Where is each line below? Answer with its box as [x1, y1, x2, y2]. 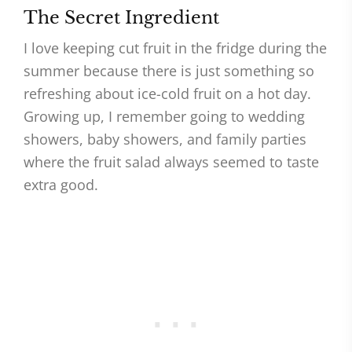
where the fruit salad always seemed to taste [24, 152, 319, 171]
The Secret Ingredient [24, 7, 219, 28]
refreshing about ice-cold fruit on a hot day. [24, 84, 311, 103]
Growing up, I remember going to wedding [24, 107, 305, 126]
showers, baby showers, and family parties [24, 130, 306, 148]
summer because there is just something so [24, 61, 314, 80]
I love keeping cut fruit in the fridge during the [24, 38, 327, 57]
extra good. [24, 175, 98, 194]
